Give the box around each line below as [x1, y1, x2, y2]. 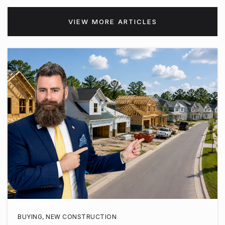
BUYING [18, 212, 42, 220]
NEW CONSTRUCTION [46, 212, 117, 220]
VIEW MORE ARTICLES [68, 17, 157, 26]
